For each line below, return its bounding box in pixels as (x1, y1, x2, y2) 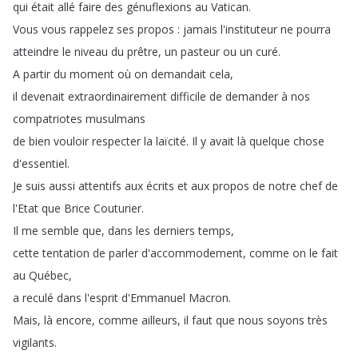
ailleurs (141, 312, 177, 328)
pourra (296, 22, 331, 37)
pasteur (181, 44, 220, 59)
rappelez (70, 22, 113, 37)
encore (56, 312, 92, 328)
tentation (42, 245, 89, 261)
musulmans (86, 111, 145, 126)
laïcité (156, 133, 186, 149)
